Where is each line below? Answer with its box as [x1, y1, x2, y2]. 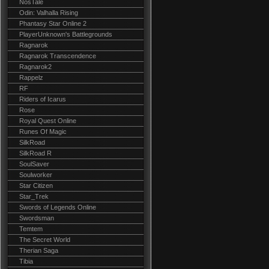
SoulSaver [19, 160, 49, 168]
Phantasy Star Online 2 [19, 20, 86, 27]
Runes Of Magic [19, 128, 67, 135]
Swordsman [19, 214, 54, 222]
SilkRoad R [19, 150, 52, 157]
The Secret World [19, 236, 70, 243]
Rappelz [19, 74, 43, 81]
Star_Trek [19, 193, 49, 200]
